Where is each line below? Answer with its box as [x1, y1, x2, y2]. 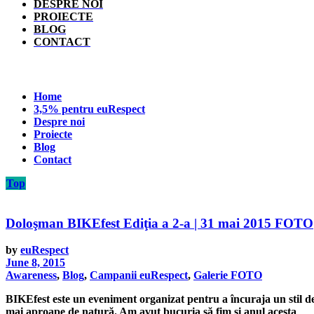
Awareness [6, 269, 57, 282]
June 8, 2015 [6, 257, 65, 269]
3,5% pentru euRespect [34, 103, 145, 115]
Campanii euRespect [90, 269, 188, 282]
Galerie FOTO [193, 269, 262, 282]
